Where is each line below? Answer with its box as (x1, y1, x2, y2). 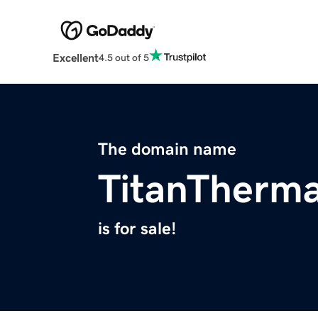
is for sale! (98, 220, 176, 238)
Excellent (52, 52, 99, 64)
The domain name (98, 141, 236, 158)
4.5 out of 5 (98, 52, 149, 62)
